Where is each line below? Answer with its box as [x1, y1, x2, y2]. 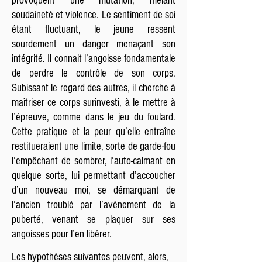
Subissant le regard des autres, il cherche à [12, 82, 175, 94]
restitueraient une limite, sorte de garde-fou [12, 140, 175, 153]
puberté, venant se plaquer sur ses [12, 213, 175, 226]
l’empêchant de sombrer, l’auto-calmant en [12, 155, 175, 167]
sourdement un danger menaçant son [12, 38, 175, 50]
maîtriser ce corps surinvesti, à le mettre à [12, 96, 175, 109]
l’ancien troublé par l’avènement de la [12, 199, 175, 211]
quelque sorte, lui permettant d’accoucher [12, 170, 175, 182]
